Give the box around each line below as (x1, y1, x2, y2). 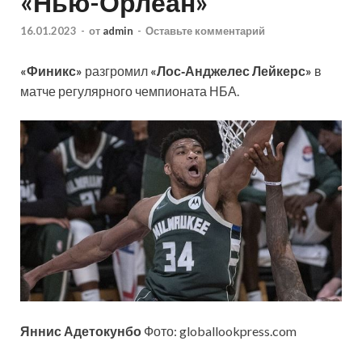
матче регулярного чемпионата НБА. (20, 83, 239, 99)
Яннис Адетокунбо (20, 322, 141, 339)
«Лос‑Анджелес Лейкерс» (150, 63, 312, 79)
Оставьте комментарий (145, 24, 265, 38)
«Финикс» (20, 63, 82, 79)
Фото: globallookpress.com (141, 322, 297, 339)
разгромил (82, 63, 150, 79)
